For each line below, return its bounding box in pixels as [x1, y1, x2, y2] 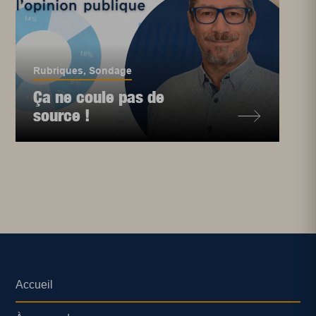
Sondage [89, 65, 133, 76]
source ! [33, 105, 91, 125]
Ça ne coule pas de [33, 87, 165, 107]
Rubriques [33, 65, 84, 76]
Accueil [16, 279, 54, 291]
